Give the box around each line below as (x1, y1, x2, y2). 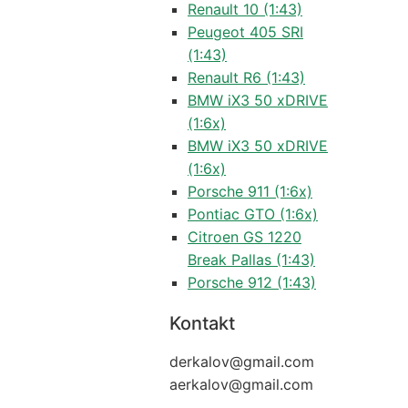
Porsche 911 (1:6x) (187, 182, 312, 200)
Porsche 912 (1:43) (187, 273, 316, 291)
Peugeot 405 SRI (187, 23, 303, 41)
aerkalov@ (168, 375, 242, 393)
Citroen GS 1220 (187, 228, 301, 246)
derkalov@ (168, 352, 243, 371)
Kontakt (168, 312, 235, 334)
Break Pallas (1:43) (187, 250, 315, 269)
